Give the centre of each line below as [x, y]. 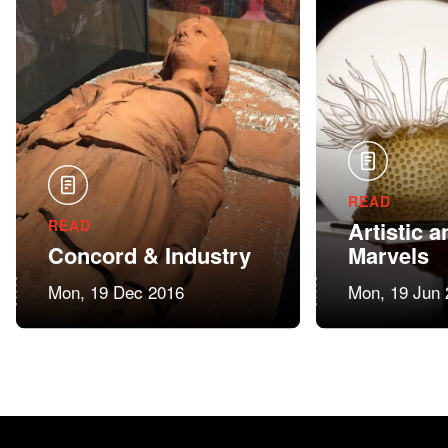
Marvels [388, 255]
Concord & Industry [149, 255]
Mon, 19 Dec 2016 [116, 292]
